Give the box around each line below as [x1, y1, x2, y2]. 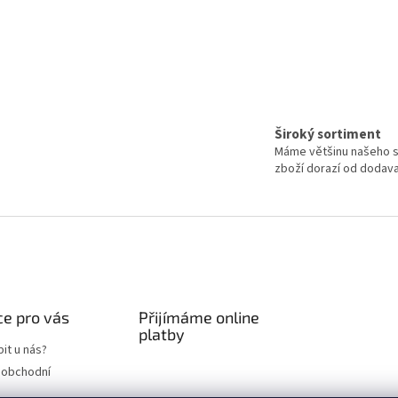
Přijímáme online [138, 306, 259, 327]
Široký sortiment [275, 123, 381, 144]
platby [138, 323, 185, 344]
